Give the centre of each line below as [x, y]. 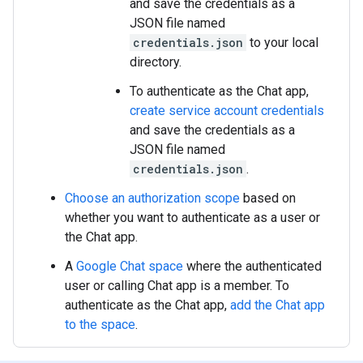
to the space [100, 325]
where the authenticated [252, 266]
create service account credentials [227, 111]
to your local [282, 43]
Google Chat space [130, 266]
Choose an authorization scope [152, 198]
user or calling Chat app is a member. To [177, 286]
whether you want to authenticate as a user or [192, 218]
